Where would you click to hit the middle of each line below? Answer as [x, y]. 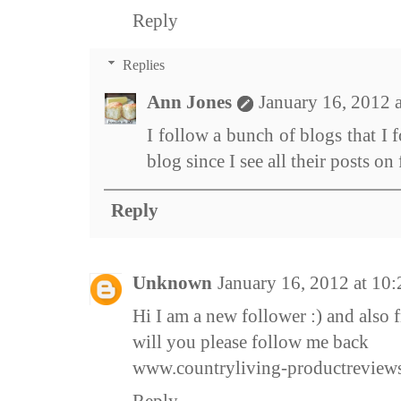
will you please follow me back [251, 342]
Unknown [172, 283]
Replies [143, 65]
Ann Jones [189, 102]
